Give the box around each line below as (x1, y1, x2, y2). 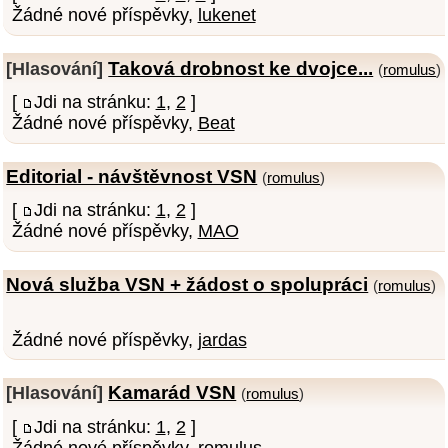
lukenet (197, 4, 256, 25)
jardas (197, 329, 247, 350)
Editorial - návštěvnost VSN (6, 165, 258, 188)
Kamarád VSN (108, 381, 237, 404)
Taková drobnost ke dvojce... (108, 56, 374, 79)
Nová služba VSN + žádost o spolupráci (6, 273, 369, 296)
